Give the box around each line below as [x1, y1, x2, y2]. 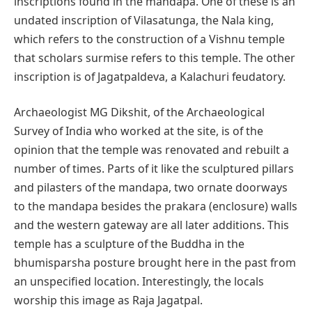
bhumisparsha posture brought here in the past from [14, 255, 296, 271]
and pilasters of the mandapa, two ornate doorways [14, 180, 288, 196]
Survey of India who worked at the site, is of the [14, 123, 263, 139]
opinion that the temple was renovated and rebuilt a [14, 142, 289, 158]
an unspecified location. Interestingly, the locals [14, 274, 264, 290]
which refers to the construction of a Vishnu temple [14, 31, 285, 47]
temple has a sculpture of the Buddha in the [14, 236, 244, 252]
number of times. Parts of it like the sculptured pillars [14, 161, 294, 177]
